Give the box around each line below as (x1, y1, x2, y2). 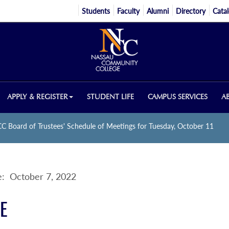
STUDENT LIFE (87, 92, 134, 101)
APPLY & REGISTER (7, 92, 68, 101)
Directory (176, 7, 206, 15)
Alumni (147, 7, 169, 15)
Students (82, 7, 110, 15)
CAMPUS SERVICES (148, 92, 208, 101)
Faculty (117, 7, 140, 15)
